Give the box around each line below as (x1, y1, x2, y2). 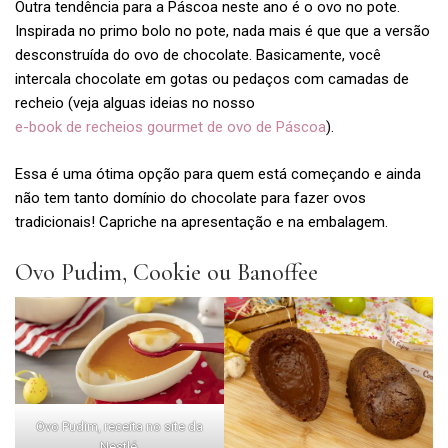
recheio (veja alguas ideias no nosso (15, 94, 255, 113)
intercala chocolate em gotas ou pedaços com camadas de (15, 70, 409, 89)
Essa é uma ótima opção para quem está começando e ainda (15, 164, 421, 183)
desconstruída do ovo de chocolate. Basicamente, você (15, 46, 381, 65)
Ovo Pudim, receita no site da (36, 418, 203, 434)
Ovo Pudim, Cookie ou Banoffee (15, 258, 318, 288)
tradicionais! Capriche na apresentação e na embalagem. (15, 212, 388, 231)
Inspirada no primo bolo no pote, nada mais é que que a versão (15, 22, 430, 41)
